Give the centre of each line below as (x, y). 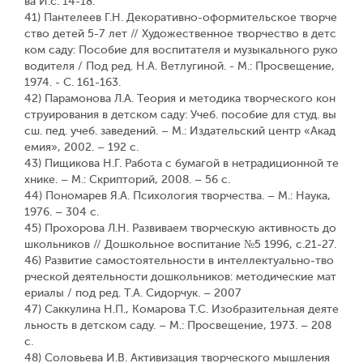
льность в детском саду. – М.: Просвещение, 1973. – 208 (178, 325)
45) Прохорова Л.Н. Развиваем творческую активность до (180, 228)
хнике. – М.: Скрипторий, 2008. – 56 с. (127, 179)
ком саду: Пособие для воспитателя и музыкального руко (181, 50)
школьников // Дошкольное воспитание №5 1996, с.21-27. (180, 244)
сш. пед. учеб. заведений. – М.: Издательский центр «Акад (180, 131)
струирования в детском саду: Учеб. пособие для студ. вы (180, 115)
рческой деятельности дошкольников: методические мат (180, 277)
